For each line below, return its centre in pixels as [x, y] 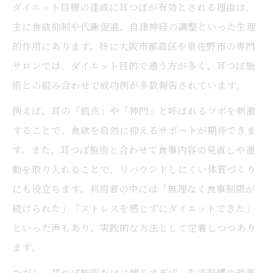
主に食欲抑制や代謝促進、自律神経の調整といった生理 [134, 26]
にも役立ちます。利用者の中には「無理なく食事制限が [134, 188]
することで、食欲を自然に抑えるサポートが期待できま [134, 130]
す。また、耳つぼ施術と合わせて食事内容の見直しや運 [134, 149]
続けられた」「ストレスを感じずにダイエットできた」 [134, 208]
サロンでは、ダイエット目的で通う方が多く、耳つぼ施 [134, 65]
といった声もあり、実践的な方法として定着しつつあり [134, 227]
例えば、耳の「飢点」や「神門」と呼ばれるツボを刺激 [134, 110]
